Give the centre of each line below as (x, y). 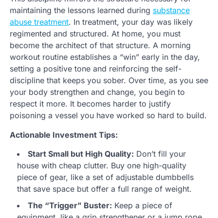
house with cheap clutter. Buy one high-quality (102, 166)
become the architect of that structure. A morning (100, 45)
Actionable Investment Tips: (64, 135)
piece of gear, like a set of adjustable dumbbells (105, 177)
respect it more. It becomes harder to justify (90, 104)
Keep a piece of (142, 206)
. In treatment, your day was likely (131, 22)
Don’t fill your (160, 154)
